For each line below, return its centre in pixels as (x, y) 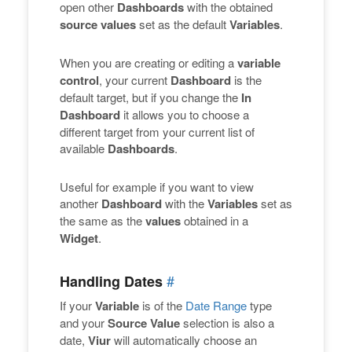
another (81, 203)
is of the (162, 306)
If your (77, 306)
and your (84, 323)
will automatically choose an (184, 340)
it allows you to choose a (185, 115)
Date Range (216, 306)
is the (246, 80)
